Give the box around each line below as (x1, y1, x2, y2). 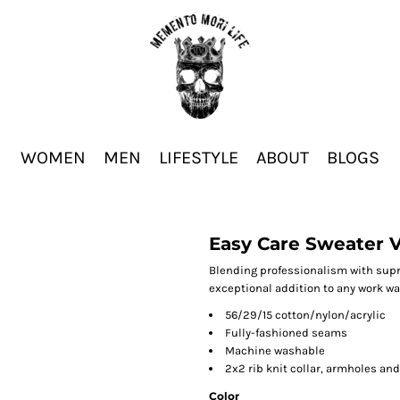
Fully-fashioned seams (225, 326, 347, 339)
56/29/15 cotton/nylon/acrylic (225, 308, 386, 321)
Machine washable (225, 344, 325, 357)
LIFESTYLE (159, 147, 238, 169)
